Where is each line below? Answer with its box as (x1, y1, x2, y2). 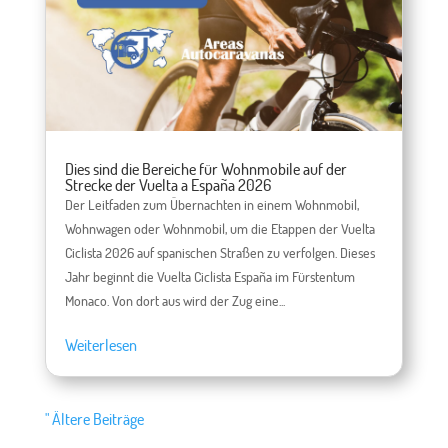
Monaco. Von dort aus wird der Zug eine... (64, 292, 285, 310)
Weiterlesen (64, 335, 137, 356)
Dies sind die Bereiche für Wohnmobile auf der (64, 159, 347, 180)
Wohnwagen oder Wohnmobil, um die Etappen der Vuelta (64, 220, 375, 238)
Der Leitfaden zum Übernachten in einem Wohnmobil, (64, 196, 359, 214)
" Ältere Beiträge (44, 409, 144, 430)
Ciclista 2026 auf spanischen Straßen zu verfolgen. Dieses (64, 244, 375, 262)
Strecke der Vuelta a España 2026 (64, 175, 271, 196)
